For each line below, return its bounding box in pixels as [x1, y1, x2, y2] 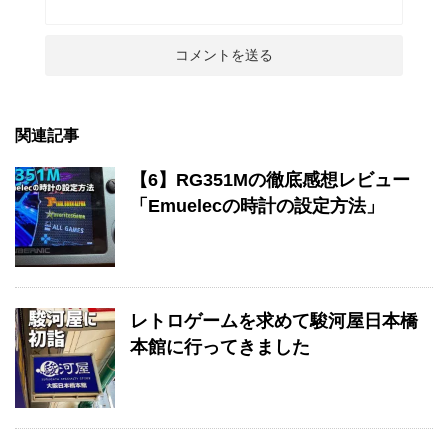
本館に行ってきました [130, 337, 310, 357]
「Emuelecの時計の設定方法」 [130, 196, 384, 216]
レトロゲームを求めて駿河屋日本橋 [130, 311, 418, 331]
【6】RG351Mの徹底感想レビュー [130, 170, 410, 190]
